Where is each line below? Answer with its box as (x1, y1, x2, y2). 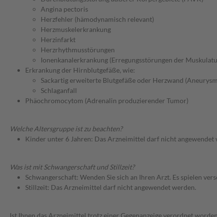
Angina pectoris (41, 5, 88, 14)
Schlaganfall (41, 86, 77, 95)
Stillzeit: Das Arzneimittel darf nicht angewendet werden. (25, 183, 196, 192)
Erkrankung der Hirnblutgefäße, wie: (25, 66, 135, 75)
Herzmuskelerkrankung (41, 25, 111, 34)
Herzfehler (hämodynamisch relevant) (41, 15, 154, 24)
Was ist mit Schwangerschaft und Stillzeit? (10, 163, 135, 171)
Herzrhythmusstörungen (41, 46, 115, 54)
